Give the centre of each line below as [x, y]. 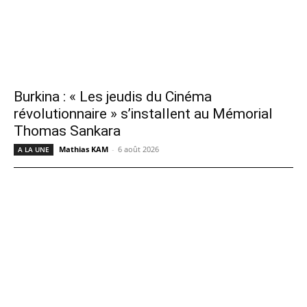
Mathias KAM [84, 149]
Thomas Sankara [67, 131]
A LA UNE [34, 149]
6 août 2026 [138, 149]
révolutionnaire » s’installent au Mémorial [143, 113]
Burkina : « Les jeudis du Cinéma [113, 96]
